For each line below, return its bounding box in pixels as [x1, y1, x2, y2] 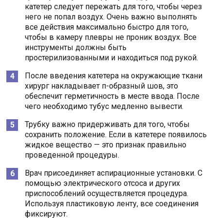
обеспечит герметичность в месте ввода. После [25, 91, 200, 101]
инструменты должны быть [25, 43, 127, 53]
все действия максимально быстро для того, [25, 22, 189, 32]
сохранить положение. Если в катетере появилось [25, 130, 207, 140]
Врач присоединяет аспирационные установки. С [25, 168, 203, 178]
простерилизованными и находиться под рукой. [25, 53, 199, 63]
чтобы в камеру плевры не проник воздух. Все [25, 33, 197, 42]
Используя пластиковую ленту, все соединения [25, 199, 199, 209]
